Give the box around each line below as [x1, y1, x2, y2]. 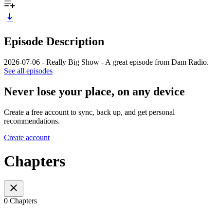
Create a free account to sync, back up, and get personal [4, 108, 175, 116]
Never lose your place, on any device [4, 85, 185, 98]
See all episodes [4, 66, 53, 75]
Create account [4, 133, 50, 142]
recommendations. [4, 116, 60, 125]
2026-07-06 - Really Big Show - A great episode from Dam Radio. [4, 57, 209, 66]
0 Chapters [4, 197, 37, 205]
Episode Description [4, 35, 104, 48]
